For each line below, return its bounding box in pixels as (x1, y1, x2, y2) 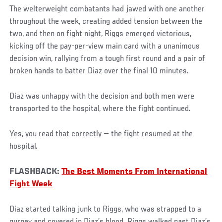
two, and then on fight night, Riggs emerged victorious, (9, 29, 192, 39)
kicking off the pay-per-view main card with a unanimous (9, 42, 200, 51)
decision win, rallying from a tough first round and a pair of (9, 54, 206, 63)
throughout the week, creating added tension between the (9, 17, 203, 26)
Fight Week (9, 179, 53, 189)
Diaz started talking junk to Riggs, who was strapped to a (9, 205, 202, 214)
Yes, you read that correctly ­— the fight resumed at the (9, 129, 193, 139)
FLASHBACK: (9, 167, 62, 176)
